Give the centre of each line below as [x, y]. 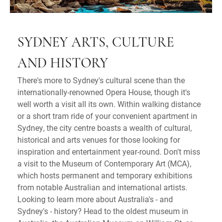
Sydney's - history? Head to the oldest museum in [103, 211]
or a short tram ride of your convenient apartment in [107, 115]
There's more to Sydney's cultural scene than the [101, 80]
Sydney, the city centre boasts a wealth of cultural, [105, 127]
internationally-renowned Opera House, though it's [104, 92]
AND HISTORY [63, 64]
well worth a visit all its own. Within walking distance [109, 104]
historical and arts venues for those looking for [99, 139]
